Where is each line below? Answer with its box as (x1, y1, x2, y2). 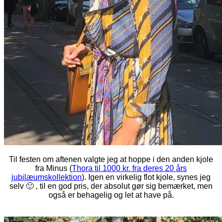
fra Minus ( (35, 164, 72, 172)
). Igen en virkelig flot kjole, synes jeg (82, 172, 211, 181)
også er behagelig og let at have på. (48, 190, 174, 199)
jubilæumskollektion (11, 172, 82, 181)
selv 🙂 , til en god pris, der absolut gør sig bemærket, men (9, 181, 213, 190)
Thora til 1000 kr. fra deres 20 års (72, 164, 187, 172)
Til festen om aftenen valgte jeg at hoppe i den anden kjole (9, 155, 213, 164)
